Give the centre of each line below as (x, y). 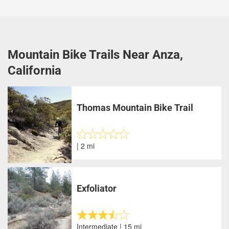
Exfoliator (97, 188)
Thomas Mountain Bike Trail (135, 108)
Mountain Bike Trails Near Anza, (95, 55)
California (35, 71)
